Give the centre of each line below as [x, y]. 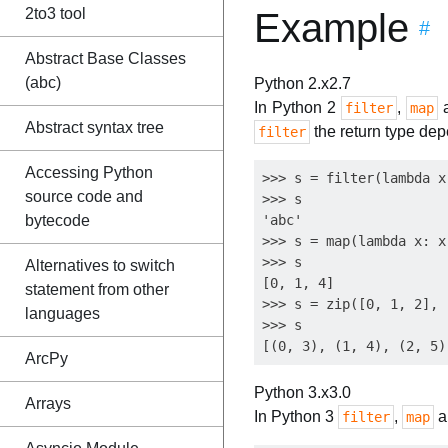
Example [331, 28]
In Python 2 [297, 107]
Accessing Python [89, 172]
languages [62, 313]
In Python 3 [296, 416]
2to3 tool [55, 13]
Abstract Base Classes [105, 58]
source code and [84, 196]
